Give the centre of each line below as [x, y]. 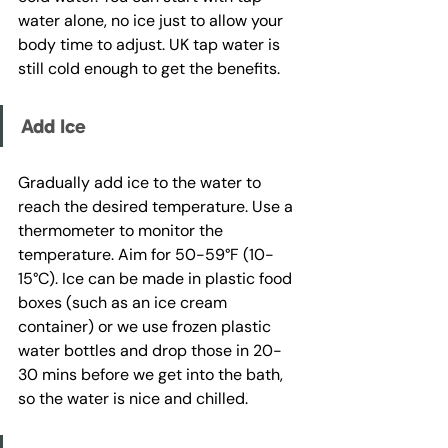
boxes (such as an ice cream [124, 303]
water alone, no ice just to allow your [152, 21]
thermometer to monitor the [122, 231]
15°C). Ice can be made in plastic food [157, 279]
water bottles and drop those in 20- [150, 351]
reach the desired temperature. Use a [157, 207]
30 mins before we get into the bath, [152, 375]
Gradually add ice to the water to [141, 183]
